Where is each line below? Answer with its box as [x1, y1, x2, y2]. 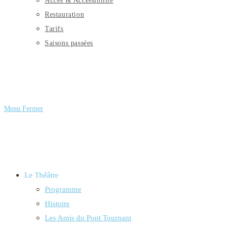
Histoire [45, 199, 70, 208]
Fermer [22, 105, 43, 112]
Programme [45, 185, 81, 193]
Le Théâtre [24, 171, 59, 179]
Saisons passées [45, 39, 93, 47]
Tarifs [45, 25, 64, 33]
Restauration [45, 11, 84, 18]
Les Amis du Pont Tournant [45, 214, 131, 222]
